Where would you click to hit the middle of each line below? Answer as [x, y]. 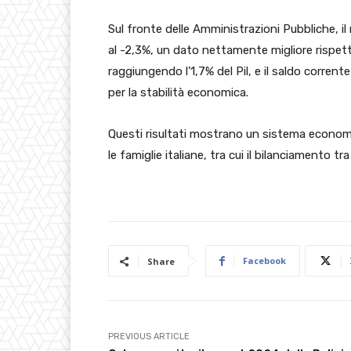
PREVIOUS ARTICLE [149, 337]
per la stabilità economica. [178, 93]
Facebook [264, 261]
